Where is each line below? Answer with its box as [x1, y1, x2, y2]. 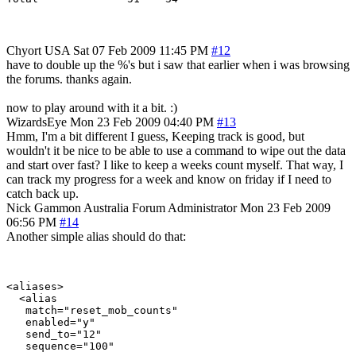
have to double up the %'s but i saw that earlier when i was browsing [6, 57, 350, 72]
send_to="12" [6, 327, 102, 340]
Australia [83, 200, 129, 215]
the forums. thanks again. [6, 72, 132, 86]
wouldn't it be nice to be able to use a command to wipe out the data [6, 143, 346, 157]
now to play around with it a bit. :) [6, 100, 177, 114]
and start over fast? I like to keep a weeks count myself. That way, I [6, 157, 343, 172]
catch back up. [6, 186, 79, 200]
